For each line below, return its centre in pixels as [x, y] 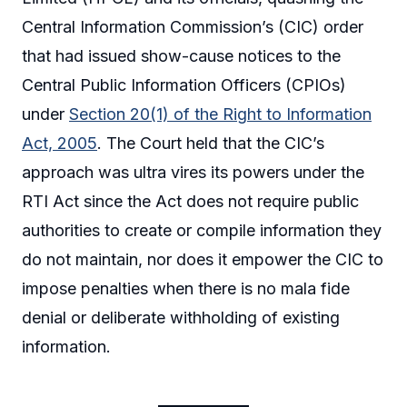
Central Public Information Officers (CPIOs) [184, 84]
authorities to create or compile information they [202, 230]
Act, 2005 [60, 143]
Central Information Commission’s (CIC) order [193, 26]
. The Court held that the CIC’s [211, 143]
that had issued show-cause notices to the [181, 55]
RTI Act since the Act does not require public [190, 201]
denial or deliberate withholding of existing [181, 317]
